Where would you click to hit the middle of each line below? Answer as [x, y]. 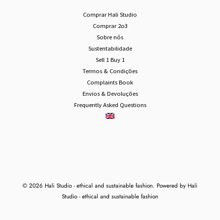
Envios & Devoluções [110, 72]
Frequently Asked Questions [110, 83]
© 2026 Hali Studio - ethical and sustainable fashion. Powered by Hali [110, 164]
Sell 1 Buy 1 [110, 38]
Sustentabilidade [110, 27]
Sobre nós [110, 15]
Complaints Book [110, 61]
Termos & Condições [110, 49]
